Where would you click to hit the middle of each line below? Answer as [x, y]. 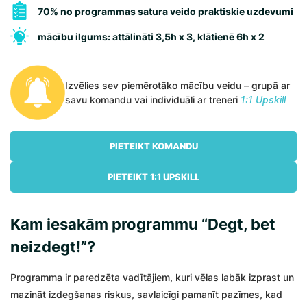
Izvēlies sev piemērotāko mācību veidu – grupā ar [177, 85]
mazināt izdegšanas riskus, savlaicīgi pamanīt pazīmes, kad [146, 294]
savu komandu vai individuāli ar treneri [153, 100]
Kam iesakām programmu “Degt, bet [143, 224]
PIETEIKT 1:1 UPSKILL [153, 177]
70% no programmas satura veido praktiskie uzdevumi [165, 11]
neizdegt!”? [53, 247]
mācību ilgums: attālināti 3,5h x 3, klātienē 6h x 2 [151, 37]
